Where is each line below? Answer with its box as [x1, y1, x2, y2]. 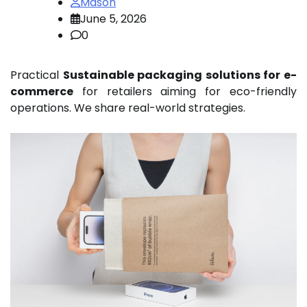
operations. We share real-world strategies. [10, 100, 245, 116]
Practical [10, 67, 63, 84]
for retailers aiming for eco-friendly [73, 84, 297, 100]
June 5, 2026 [80, 11, 147, 27]
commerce [10, 84, 73, 100]
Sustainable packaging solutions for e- [62, 67, 297, 84]
